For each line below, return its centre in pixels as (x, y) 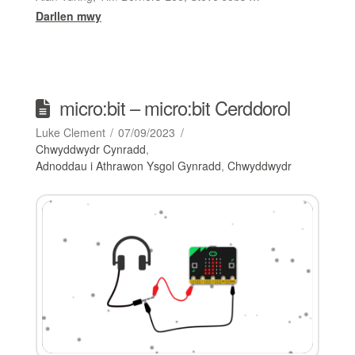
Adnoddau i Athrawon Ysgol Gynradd (128, 166)
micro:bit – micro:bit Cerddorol (175, 108)
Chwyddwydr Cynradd (90, 149)
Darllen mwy (68, 16)
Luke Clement (70, 133)
